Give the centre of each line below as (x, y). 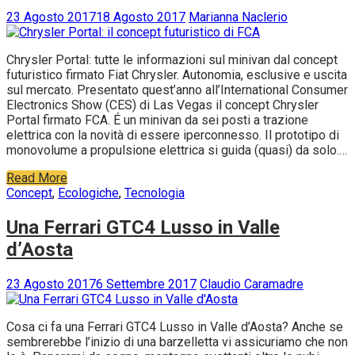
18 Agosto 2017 (141, 17)
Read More (37, 178)
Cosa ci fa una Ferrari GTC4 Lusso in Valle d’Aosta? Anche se (175, 327)
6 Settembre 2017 (146, 284)
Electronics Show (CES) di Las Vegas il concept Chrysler (162, 105)
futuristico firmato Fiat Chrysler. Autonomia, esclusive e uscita (177, 75)
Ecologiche (88, 193)
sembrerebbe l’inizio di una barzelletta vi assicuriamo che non (177, 342)
